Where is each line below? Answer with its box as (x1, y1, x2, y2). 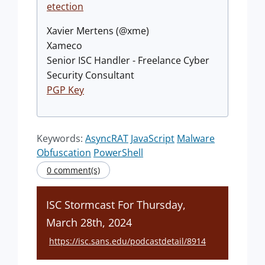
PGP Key (47, 83, 84, 96)
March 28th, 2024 (46, 215, 132, 230)
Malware (177, 132, 215, 145)
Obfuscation (37, 146, 91, 159)
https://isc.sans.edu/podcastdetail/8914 (49, 235, 206, 247)
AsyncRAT (85, 132, 128, 145)
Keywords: (37, 132, 85, 145)
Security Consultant (47, 69, 134, 82)
